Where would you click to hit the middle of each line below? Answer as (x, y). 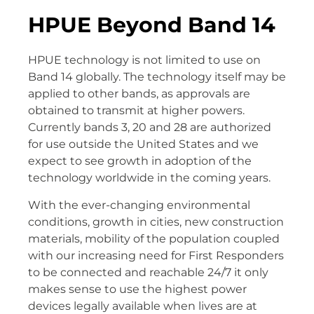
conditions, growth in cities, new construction (156, 221)
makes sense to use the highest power (137, 289)
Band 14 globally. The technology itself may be (157, 77)
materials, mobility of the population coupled (154, 238)
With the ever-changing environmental (139, 205)
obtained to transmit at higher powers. (136, 111)
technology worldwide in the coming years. (149, 178)
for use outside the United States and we (143, 144)
